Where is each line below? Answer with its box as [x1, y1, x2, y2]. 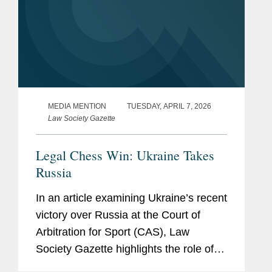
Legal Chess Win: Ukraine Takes [36, 146, 214, 164]
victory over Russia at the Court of [36, 208, 200, 221]
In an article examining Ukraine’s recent [36, 191, 227, 204]
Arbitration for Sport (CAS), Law [36, 225, 189, 238]
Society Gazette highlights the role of [36, 242, 214, 255]
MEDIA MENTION [48, 101, 106, 110]
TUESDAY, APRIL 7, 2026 [127, 101, 211, 110]
